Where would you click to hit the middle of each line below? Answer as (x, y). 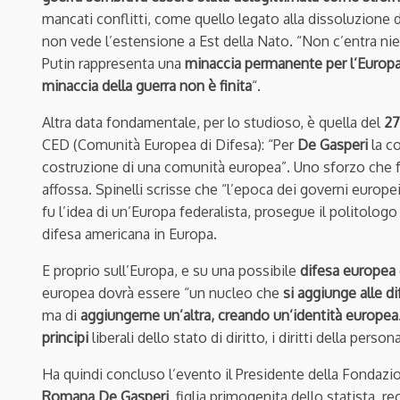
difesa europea (348, 271)
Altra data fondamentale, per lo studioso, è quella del (213, 123)
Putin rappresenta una (113, 64)
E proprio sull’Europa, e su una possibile (171, 271)
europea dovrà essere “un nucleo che (161, 293)
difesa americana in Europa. (129, 234)
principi (65, 338)
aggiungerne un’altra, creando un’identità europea (239, 316)
